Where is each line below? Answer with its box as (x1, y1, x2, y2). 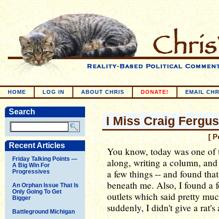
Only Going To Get (12, 188, 62, 195)
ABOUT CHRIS (81, 89, 124, 95)
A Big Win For (12, 161, 50, 169)
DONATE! (141, 89, 169, 95)
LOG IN (43, 89, 65, 95)
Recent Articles (9, 141, 65, 150)
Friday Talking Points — (12, 155, 77, 162)
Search (9, 108, 35, 116)
